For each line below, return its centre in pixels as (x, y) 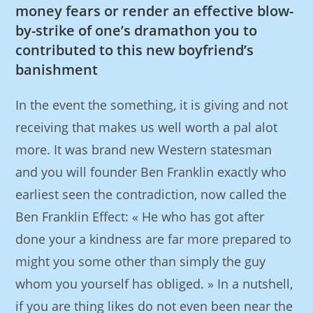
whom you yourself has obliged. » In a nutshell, (154, 284)
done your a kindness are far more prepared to (154, 239)
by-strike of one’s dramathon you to (137, 30)
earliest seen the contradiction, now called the (151, 194)
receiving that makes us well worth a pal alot (147, 127)
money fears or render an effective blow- (155, 11)
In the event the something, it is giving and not (152, 105)
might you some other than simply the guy (141, 261)
